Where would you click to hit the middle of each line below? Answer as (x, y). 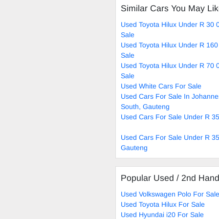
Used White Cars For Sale (161, 86)
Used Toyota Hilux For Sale (163, 204)
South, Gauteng (145, 106)
